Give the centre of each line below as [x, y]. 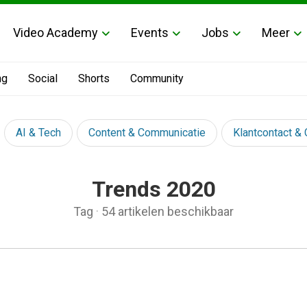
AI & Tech [38, 133]
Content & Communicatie [147, 133]
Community [157, 78]
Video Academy [56, 32]
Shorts [94, 78]
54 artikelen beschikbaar [168, 211]
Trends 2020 [153, 189]
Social [43, 78]
